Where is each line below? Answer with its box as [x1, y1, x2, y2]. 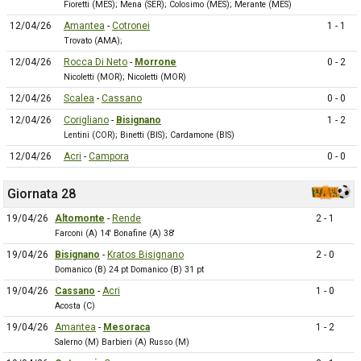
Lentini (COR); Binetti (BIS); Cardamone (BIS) [64, 130, 234, 140]
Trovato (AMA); [64, 35, 122, 46]
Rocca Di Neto [64, 56, 127, 68]
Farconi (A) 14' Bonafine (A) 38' [55, 228, 175, 239]
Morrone [135, 56, 176, 68]
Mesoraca [103, 322, 150, 333]
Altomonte [55, 213, 105, 224]
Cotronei [112, 20, 150, 31]
